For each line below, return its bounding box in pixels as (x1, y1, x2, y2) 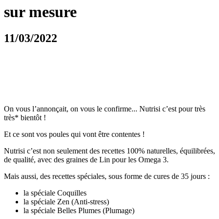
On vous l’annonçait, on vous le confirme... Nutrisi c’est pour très (4, 104, 205, 113)
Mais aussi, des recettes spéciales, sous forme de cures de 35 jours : (4, 172, 210, 180)
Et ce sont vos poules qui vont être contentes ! (4, 130, 145, 138)
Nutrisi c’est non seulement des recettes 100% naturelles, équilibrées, (4, 146, 215, 155)
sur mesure (4, 3, 77, 21)
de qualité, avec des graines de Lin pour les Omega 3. (4, 155, 169, 164)
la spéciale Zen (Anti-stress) (23, 197, 109, 206)
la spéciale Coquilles (23, 188, 87, 197)
